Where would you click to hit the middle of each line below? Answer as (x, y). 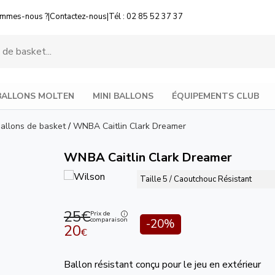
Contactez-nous (78, 17)
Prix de (100, 214)
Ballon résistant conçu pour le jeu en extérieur (162, 264)
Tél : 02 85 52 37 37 (146, 17)
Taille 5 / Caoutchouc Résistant (196, 179)
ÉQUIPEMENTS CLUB (215, 96)
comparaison (109, 220)
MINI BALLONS (123, 96)
